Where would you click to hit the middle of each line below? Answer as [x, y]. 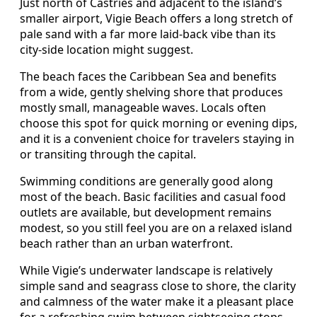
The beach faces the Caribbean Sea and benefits [148, 77]
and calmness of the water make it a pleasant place [157, 302]
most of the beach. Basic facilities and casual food [153, 197]
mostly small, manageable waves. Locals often [143, 108]
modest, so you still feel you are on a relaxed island [156, 228]
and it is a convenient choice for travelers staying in [157, 139]
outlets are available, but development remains [146, 213]
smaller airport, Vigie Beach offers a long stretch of [156, 19]
